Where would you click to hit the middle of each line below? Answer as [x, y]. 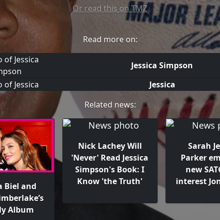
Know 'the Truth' [110, 181]
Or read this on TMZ [110, 8]
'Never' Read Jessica [110, 158]
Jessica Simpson [162, 65]
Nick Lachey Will [110, 146]
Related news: [110, 105]
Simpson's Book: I [110, 170]
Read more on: [110, 39]
